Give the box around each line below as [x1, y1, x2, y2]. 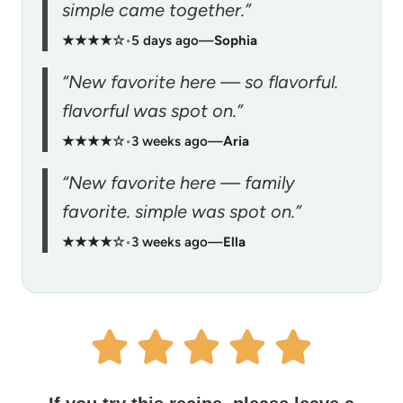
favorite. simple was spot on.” [62, 200, 301, 222]
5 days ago [131, 31, 199, 49]
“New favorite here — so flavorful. [62, 70, 338, 93]
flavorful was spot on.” [62, 99, 243, 121]
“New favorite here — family [62, 171, 295, 193]
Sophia [214, 31, 257, 49]
